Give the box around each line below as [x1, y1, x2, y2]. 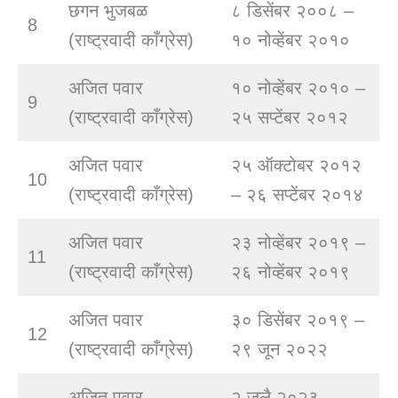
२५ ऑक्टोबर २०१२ [231, 155, 362, 176]
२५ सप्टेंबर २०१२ [231, 107, 348, 128]
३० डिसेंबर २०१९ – [231, 310, 364, 330]
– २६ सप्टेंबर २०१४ [231, 185, 363, 205]
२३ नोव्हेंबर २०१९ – [231, 233, 365, 253]
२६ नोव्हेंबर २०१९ [231, 262, 350, 283]
